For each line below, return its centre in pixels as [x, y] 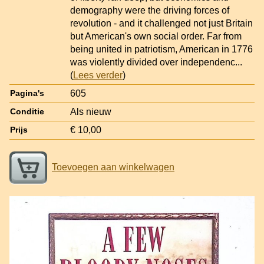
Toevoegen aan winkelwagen [113, 167]
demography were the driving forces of [150, 10]
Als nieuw [91, 111]
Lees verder [98, 75]
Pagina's [27, 93]
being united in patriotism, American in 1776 [161, 49]
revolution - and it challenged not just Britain [161, 23]
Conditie [27, 111]
